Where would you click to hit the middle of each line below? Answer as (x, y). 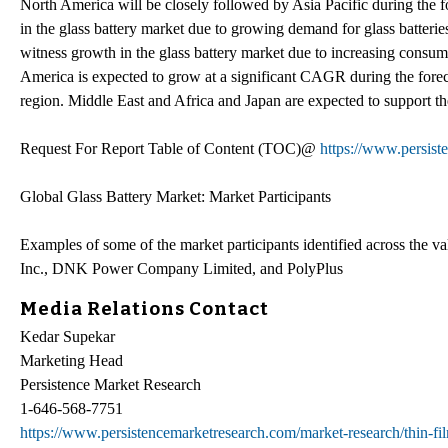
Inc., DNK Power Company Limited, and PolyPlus (181, 268)
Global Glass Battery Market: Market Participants (175, 196)
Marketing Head (71, 361)
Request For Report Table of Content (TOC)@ (170, 148)
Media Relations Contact (144, 308)
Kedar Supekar (67, 337)
